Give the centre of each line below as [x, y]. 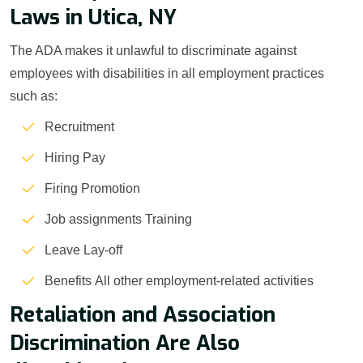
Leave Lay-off [83, 250]
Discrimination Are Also [125, 344]
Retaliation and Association [143, 315]
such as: [34, 96]
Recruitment [79, 127]
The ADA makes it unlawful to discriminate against [153, 51]
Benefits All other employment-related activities [179, 281]
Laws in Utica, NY [93, 18]
